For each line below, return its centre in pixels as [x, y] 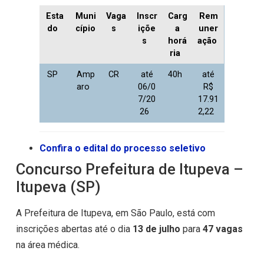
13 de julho [156, 229]
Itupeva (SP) [58, 187]
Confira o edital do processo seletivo [122, 148]
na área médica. [47, 245]
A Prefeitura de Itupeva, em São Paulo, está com [115, 213]
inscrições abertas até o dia [74, 229]
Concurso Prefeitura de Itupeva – [129, 169]
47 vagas [222, 229]
